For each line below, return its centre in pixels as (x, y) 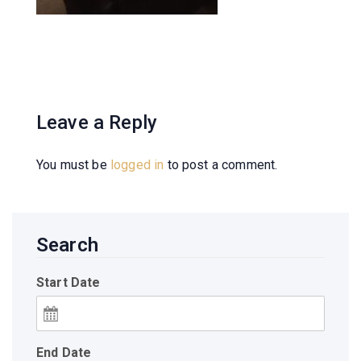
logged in (137, 165)
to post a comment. (221, 165)
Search (67, 245)
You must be (73, 165)
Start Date (68, 282)
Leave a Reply (97, 122)
